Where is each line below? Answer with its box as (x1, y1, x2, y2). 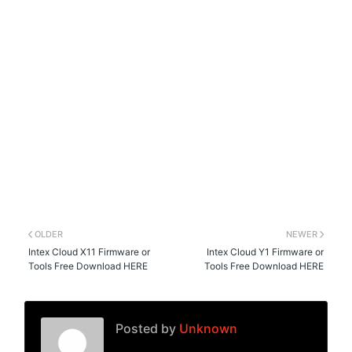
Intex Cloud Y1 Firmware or (206, 245, 324, 258)
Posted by (115, 320, 177, 336)
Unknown (176, 320, 238, 336)
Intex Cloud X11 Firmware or (28, 245, 151, 258)
